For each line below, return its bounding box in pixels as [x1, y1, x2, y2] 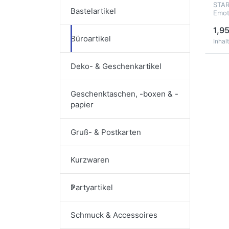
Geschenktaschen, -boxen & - [71, 89, 178, 99]
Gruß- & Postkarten [71, 127, 141, 138]
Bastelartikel [71, 6, 116, 16]
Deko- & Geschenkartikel [71, 61, 162, 72]
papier [71, 100, 94, 110]
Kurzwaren [71, 155, 109, 165]
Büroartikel [71, 34, 111, 44]
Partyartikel [71, 182, 113, 193]
